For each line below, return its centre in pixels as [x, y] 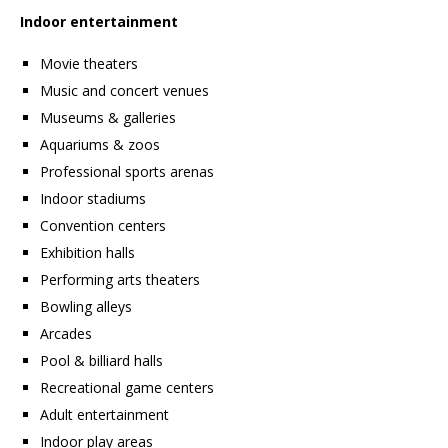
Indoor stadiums [93, 199]
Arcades [66, 334]
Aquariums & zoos [100, 145]
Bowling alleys [86, 307]
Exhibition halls [87, 253]
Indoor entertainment [99, 22]
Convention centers [103, 226]
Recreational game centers [127, 388]
